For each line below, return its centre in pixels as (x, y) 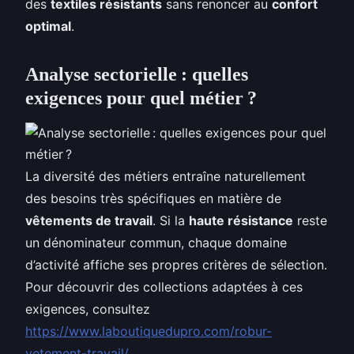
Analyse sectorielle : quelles (137, 74)
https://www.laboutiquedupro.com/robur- (149, 331)
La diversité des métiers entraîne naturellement (166, 176)
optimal (48, 26)
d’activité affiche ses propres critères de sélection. (176, 264)
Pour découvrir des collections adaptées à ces (164, 286)
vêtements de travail (89, 220)
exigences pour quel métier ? (141, 98)
